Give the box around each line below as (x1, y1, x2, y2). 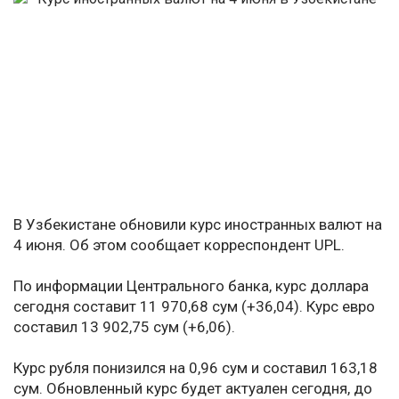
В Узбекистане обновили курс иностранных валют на (13, 216, 382, 234)
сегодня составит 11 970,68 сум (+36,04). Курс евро (13, 297, 375, 316)
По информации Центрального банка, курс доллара (13, 277, 369, 296)
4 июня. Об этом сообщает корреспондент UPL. (13, 236, 345, 255)
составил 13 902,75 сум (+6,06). (13, 318, 235, 337)
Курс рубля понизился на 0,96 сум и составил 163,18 (13, 359, 378, 378)
